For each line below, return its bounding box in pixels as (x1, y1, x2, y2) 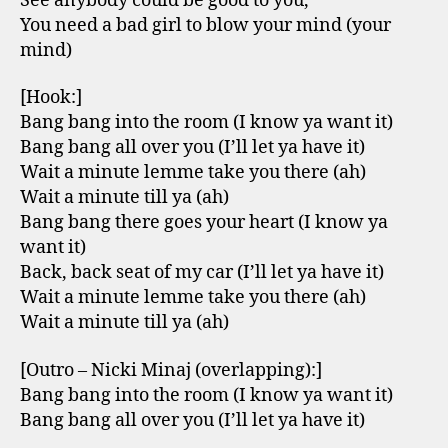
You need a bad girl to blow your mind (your (20, 13, 391, 37)
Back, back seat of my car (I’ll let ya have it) (20, 261, 384, 284)
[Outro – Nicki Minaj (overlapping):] (20, 358, 322, 382)
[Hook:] (20, 86, 82, 109)
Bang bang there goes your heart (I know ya (20, 211, 388, 234)
